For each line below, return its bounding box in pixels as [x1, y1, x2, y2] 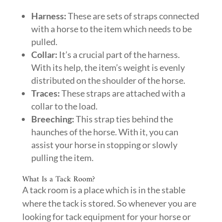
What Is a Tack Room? [22, 172, 95, 186]
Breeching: [31, 113, 74, 124]
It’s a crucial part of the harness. [57, 49, 180, 60]
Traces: [31, 88, 61, 99]
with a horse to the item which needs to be [31, 23, 192, 34]
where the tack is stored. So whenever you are [22, 198, 196, 209]
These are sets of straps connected [67, 10, 199, 21]
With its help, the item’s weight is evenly [31, 62, 185, 73]
